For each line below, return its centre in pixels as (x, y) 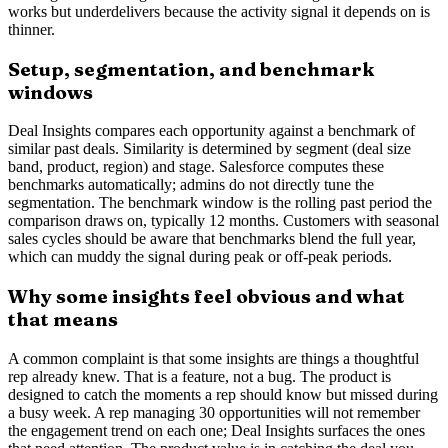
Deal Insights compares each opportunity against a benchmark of (211, 131)
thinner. (31, 29)
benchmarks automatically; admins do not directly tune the (191, 185)
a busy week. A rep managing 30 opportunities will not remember (214, 412)
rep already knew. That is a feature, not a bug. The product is (199, 376)
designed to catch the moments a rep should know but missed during (223, 394)
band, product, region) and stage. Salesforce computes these (196, 167)
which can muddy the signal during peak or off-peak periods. (200, 257)
